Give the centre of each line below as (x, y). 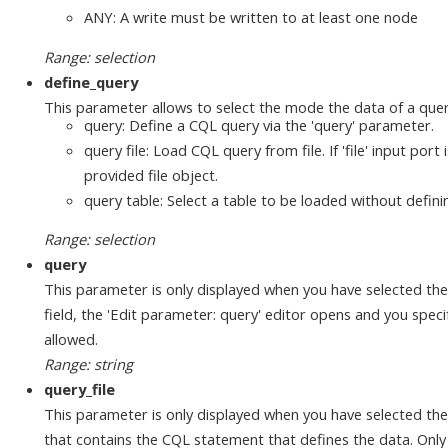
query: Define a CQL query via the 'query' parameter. (259, 124)
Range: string (88, 364)
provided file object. (151, 174)
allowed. (71, 339)
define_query (91, 81)
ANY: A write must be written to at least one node (251, 17)
